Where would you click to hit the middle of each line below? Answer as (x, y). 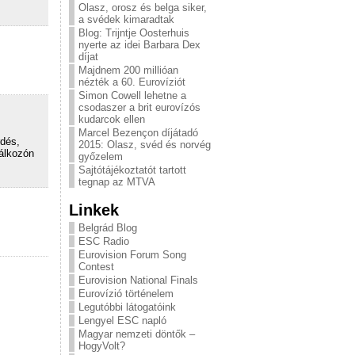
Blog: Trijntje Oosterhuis (134, 33)
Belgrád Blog (108, 228)
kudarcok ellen (112, 119)
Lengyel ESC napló (122, 321)
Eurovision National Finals (138, 280)
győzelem (101, 157)
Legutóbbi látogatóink (127, 307)
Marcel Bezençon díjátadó (138, 133)
